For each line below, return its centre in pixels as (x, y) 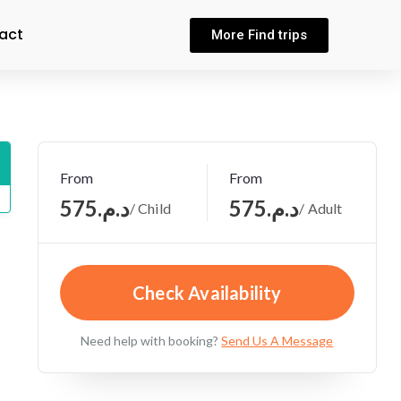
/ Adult (321, 208)
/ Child (150, 208)
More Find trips (259, 34)
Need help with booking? (150, 341)
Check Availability (207, 293)
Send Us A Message (277, 341)
